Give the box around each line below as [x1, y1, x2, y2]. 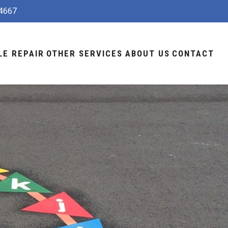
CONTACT [172, 48, 215, 59]
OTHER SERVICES [46, 48, 123, 59]
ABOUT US [125, 48, 170, 59]
